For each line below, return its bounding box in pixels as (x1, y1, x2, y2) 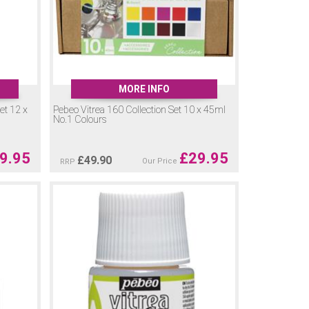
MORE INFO (118, 83, 170, 94)
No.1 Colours (52, 113, 107, 126)
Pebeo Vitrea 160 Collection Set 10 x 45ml (52, 103, 226, 116)
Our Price (141, 156, 179, 166)
